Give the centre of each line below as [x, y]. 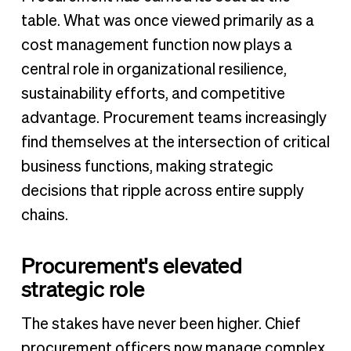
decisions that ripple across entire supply [162, 191]
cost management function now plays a [156, 45]
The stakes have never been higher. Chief [161, 324]
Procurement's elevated [132, 264]
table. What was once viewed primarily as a [167, 21]
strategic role [83, 288]
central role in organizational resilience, [154, 69]
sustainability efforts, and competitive [153, 94]
